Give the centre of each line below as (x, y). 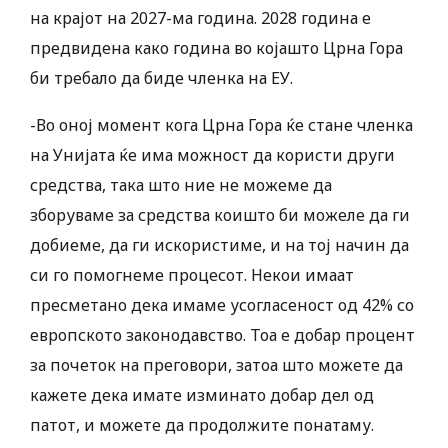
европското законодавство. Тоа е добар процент (222, 335)
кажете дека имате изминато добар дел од (202, 395)
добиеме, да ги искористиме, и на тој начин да (219, 245)
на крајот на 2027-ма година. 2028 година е (200, 18)
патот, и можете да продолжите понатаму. (202, 425)
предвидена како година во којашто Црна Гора (216, 48)
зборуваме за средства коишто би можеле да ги (220, 215)
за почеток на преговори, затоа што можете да (216, 365)
